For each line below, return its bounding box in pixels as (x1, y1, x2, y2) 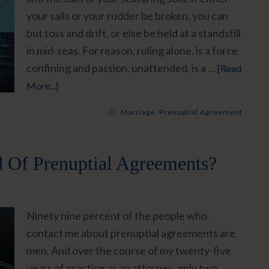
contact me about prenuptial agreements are (26, 226, 235, 240)
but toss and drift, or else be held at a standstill (26, 26, 241, 40)
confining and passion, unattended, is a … (26, 61, 217, 74)
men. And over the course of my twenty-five (26, 244, 231, 257)
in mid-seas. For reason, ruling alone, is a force (26, 44, 238, 57)
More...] (26, 80, 58, 91)
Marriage (121, 107, 155, 116)
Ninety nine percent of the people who (26, 209, 207, 222)
